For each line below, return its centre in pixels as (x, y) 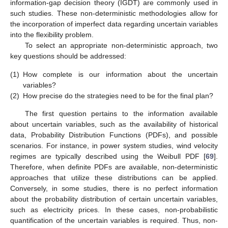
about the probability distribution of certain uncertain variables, (114, 199)
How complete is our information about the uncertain (120, 74)
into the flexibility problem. (52, 35)
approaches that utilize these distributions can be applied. (114, 177)
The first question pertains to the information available (121, 113)
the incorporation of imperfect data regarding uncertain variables (114, 24)
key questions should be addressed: (68, 56)
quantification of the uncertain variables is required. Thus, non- (114, 220)
